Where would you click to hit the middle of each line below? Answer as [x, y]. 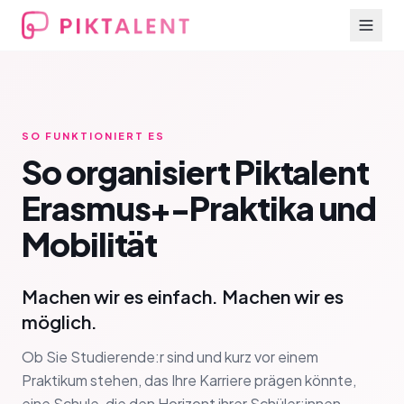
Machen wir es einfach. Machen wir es [183, 296]
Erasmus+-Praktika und [199, 208]
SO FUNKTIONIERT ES [93, 136]
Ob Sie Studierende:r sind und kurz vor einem [170, 357]
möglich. [60, 321]
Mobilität [90, 244]
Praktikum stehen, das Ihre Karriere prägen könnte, [189, 380]
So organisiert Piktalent [196, 172]
